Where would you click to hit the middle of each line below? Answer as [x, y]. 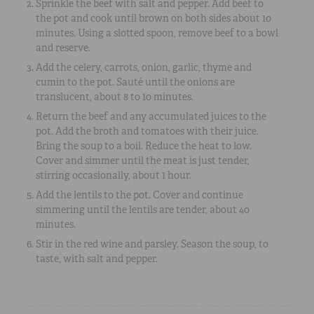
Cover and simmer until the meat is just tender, [143, 160]
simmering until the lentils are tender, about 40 [143, 209]
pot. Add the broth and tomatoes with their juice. [147, 131]
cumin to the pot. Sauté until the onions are [135, 82]
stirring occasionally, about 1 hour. [114, 175]
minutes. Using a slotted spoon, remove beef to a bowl [157, 33]
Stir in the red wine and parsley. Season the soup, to [152, 244]
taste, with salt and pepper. [97, 258]
